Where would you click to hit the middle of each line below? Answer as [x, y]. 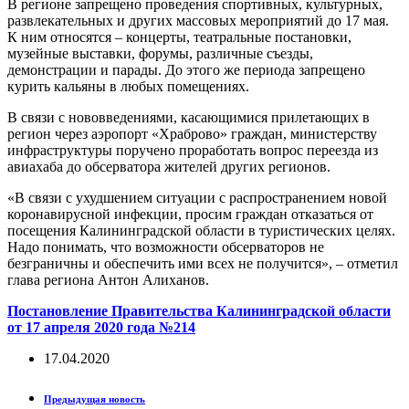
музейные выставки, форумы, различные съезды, [160, 53]
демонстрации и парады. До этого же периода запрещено [186, 69]
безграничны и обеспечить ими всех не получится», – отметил [203, 263]
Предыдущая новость [94, 399]
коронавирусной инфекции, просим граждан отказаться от [190, 214]
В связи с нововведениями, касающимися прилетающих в [189, 117]
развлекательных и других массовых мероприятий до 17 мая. [198, 20]
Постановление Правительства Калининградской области [199, 310]
